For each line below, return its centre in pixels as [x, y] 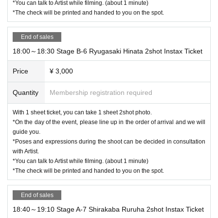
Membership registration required [101, 92]
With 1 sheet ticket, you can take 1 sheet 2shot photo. [82, 112]
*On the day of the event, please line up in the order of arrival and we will [109, 122]
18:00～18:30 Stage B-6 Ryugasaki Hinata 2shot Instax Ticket [108, 51]
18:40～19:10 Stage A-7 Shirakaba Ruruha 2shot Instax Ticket [108, 209]
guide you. [27, 132]
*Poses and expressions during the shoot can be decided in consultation [109, 141]
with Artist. [26, 151]
